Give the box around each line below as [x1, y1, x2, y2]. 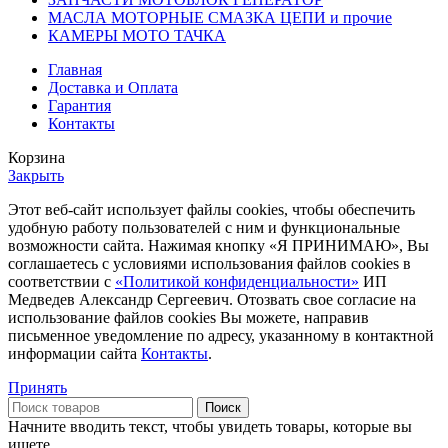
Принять [8, 379, 67, 397]
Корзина [8, 149, 65, 167]
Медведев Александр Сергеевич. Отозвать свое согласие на [8, 291, 416, 309]
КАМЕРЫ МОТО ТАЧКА [48, 27, 226, 45]
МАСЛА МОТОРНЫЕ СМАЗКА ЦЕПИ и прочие [48, 9, 392, 27]
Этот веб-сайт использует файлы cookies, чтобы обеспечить [8, 201, 415, 219]
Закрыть [8, 167, 64, 185]
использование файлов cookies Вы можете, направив [8, 309, 369, 327]
